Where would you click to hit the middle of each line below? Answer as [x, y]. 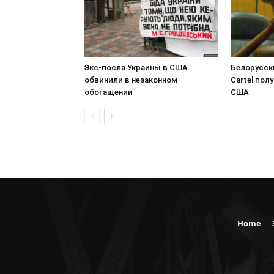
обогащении [109, 92]
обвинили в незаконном [131, 80]
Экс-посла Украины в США [136, 68]
